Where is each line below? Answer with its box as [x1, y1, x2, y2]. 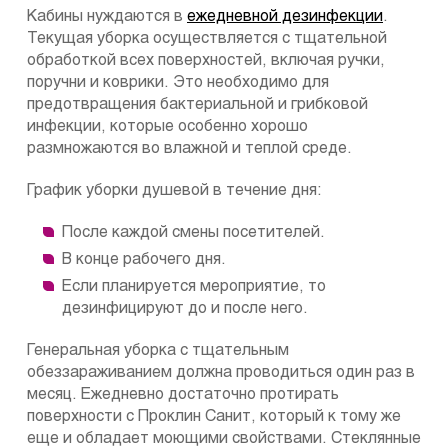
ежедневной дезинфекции [187, 9, 383, 25]
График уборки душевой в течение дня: [27, 183, 322, 199]
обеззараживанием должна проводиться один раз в [27, 365, 415, 381]
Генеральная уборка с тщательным [27, 343, 289, 359]
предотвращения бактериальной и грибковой [27, 97, 368, 113]
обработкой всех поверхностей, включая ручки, [27, 53, 385, 69]
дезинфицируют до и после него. [62, 301, 308, 317]
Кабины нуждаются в [27, 9, 187, 25]
